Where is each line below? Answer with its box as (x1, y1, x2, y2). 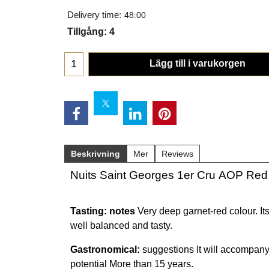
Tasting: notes (70, 205, 135, 216)
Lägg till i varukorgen (150, 58, 246, 68)
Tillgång (67, 26, 104, 37)
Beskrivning (71, 148, 120, 159)
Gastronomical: (70, 244, 140, 255)
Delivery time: (67, 10, 121, 20)
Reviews (162, 148, 193, 159)
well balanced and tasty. (70, 220, 172, 231)
